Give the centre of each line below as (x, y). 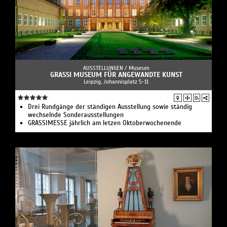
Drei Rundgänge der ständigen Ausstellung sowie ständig (110, 107)
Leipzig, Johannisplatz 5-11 (116, 82)
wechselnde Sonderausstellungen (76, 115)
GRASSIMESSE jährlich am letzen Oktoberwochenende (105, 123)
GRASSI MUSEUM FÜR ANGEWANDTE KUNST (116, 75)
